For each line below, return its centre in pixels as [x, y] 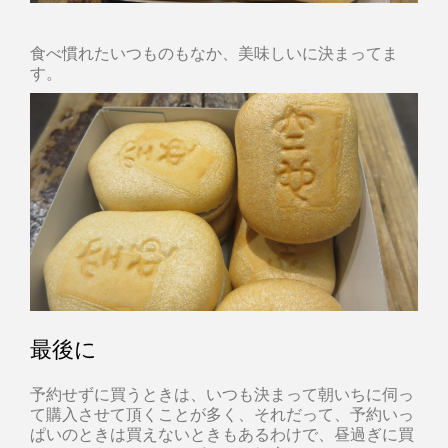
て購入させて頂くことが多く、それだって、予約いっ [222, 414]
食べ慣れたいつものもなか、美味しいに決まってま [214, 52]
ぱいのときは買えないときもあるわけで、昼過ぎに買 [222, 434]
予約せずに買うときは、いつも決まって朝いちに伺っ [222, 394]
